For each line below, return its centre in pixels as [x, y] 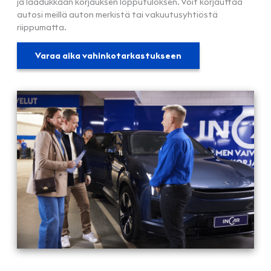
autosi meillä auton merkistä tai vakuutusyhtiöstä [117, 15]
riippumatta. [42, 28]
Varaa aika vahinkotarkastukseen [108, 56]
